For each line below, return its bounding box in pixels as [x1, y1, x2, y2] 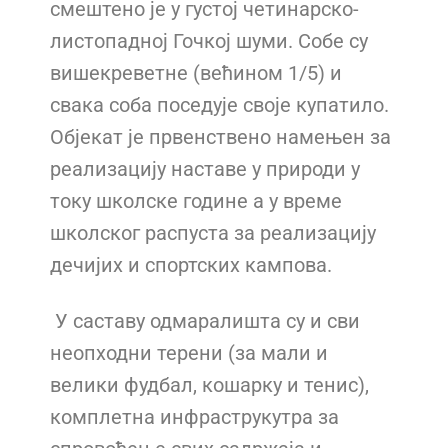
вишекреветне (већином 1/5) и [50, 61, 342, 86]
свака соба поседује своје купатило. [50, 93, 389, 118]
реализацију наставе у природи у [50, 157, 360, 182]
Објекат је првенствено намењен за [50, 125, 391, 150]
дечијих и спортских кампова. [50, 253, 332, 278]
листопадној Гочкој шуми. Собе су [50, 29, 368, 54]
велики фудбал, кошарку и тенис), [50, 373, 369, 398]
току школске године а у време [50, 189, 342, 214]
